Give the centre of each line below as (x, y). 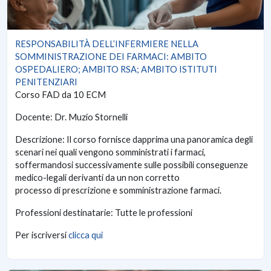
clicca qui (86, 235)
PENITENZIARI (46, 82)
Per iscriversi (42, 235)
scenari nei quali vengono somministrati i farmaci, (110, 152)
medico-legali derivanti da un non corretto (97, 178)
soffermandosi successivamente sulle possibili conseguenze (132, 165)
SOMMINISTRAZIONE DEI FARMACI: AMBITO (111, 57)
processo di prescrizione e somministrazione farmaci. (118, 191)
